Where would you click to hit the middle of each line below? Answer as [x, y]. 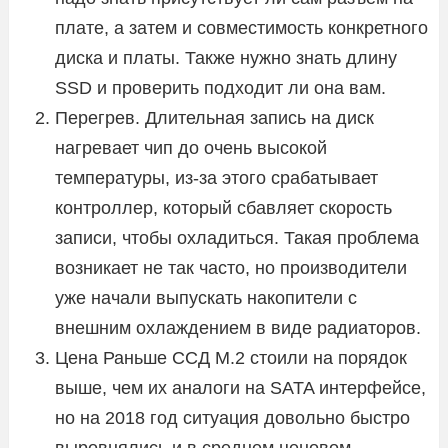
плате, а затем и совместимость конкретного [241, 27]
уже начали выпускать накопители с [206, 297]
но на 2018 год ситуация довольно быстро [232, 417]
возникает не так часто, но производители [231, 267]
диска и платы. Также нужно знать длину [226, 57]
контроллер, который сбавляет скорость [223, 207]
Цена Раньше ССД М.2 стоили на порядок [231, 357]
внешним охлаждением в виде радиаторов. [238, 327]
